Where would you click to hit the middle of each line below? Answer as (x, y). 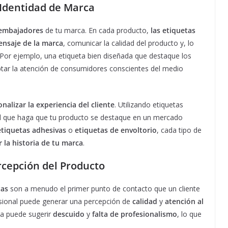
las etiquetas (173, 31)
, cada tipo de (179, 130)
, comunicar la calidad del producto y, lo (129, 43)
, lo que (189, 214)
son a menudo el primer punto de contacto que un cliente (104, 189)
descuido (69, 214)
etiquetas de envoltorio (116, 130)
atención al (184, 202)
